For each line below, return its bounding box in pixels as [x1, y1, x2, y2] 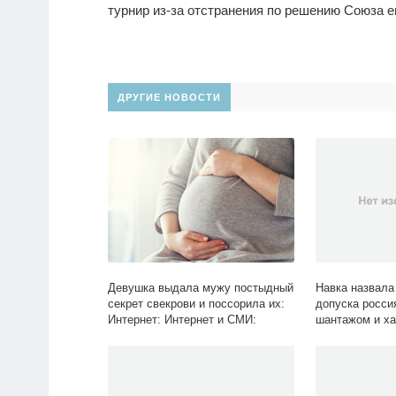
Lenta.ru [108, 329, 149, 343]
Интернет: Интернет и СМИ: [108, 313, 256, 327]
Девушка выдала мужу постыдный [108, 281, 293, 295]
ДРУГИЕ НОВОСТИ [118, 92, 221, 103]
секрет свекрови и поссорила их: [108, 297, 285, 311]
